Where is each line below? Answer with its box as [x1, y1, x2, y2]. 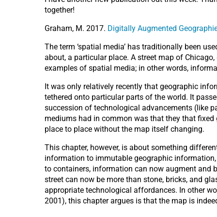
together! [45, 5, 75, 15]
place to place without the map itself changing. [45, 124, 204, 134]
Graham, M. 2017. [45, 24, 108, 33]
